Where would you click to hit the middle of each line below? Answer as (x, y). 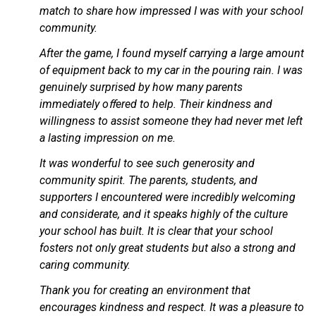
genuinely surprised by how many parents (141, 87)
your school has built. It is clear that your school (156, 231)
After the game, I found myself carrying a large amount (172, 54)
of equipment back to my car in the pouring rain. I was (171, 71)
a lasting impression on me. (108, 138)
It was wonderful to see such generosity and (147, 164)
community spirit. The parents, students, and (148, 181)
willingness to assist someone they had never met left (171, 121)
